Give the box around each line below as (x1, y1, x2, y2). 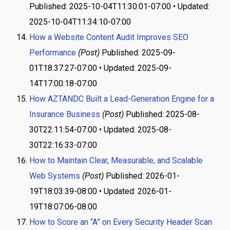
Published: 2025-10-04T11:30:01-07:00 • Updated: (29, 2, 209, 11)
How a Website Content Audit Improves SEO (29, 32, 188, 42)
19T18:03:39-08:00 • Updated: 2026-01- (29, 186, 171, 196)
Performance (29, 48, 76, 57)
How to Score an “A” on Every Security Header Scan (29, 217, 212, 227)
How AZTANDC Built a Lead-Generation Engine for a (29, 94, 214, 104)
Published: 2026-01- (105, 171, 180, 181)
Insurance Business (29, 109, 100, 119)
